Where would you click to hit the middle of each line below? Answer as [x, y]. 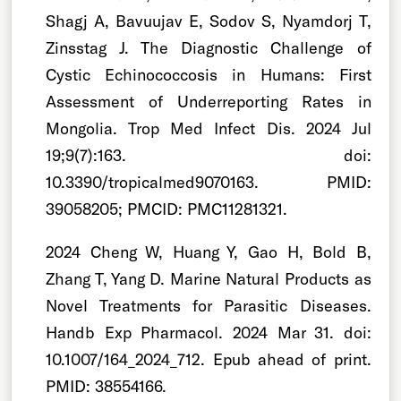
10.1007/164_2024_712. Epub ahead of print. [209, 358]
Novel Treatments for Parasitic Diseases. [209, 305]
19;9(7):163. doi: [209, 154]
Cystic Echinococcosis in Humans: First [209, 74]
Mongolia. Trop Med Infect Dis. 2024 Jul [209, 128]
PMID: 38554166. [107, 385]
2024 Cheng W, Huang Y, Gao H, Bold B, [209, 251]
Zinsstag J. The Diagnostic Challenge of [209, 47]
